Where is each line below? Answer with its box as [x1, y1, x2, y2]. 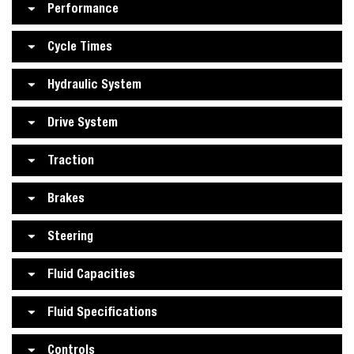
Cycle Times [47, 39, 112, 54]
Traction [47, 153, 94, 168]
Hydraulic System [47, 77, 141, 92]
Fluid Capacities [47, 266, 135, 281]
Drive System [47, 115, 118, 130]
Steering [47, 228, 93, 243]
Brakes [47, 190, 85, 205]
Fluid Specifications [47, 304, 157, 319]
